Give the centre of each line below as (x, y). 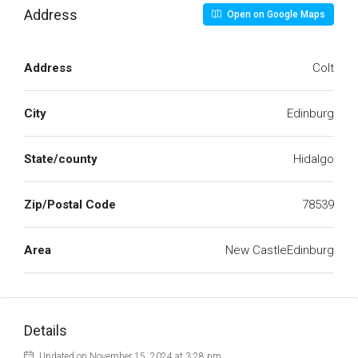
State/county (61, 159)
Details (46, 330)
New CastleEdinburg (280, 250)
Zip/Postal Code (70, 205)
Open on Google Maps (275, 14)
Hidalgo (314, 159)
